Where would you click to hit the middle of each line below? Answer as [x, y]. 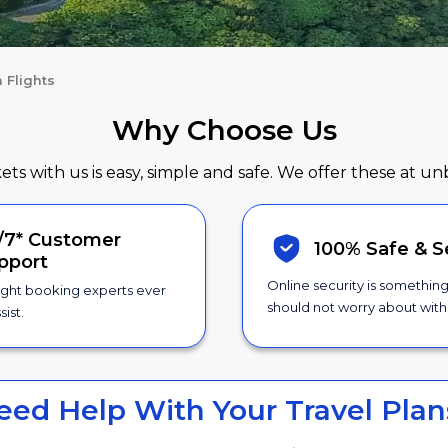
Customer [74, 240]
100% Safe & [372, 248]
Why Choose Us [224, 130]
